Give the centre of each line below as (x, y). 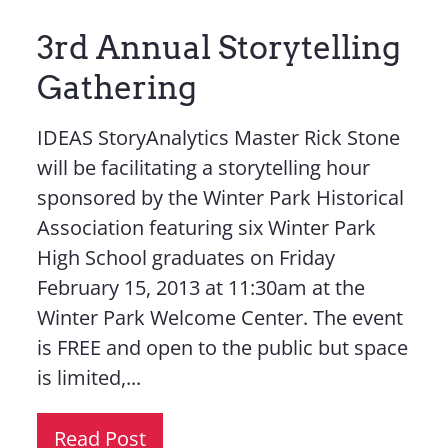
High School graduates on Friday (185, 257)
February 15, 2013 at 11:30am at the (200, 287)
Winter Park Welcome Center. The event (219, 317)
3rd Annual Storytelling (218, 47)
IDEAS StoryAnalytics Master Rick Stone (218, 137)
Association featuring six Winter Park (206, 227)
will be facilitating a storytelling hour (203, 167)
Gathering (116, 87)
